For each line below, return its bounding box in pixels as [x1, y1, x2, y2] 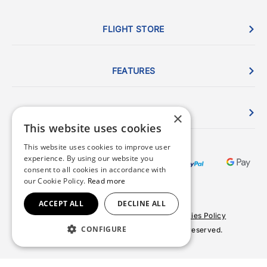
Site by [97, 235, 122, 244]
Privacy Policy [115, 211, 168, 221]
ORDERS [116, 107, 151, 117]
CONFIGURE [81, 224, 126, 234]
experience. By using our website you [24, 153, 153, 163]
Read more [87, 176, 126, 186]
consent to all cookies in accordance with [24, 164, 166, 175]
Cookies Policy [172, 211, 226, 221]
